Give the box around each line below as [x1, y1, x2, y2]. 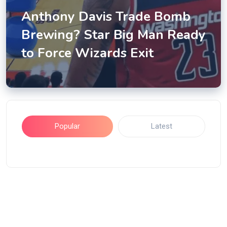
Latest [151, 122, 172, 131]
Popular [55, 122, 80, 131]
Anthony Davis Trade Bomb [21, 8, 191, 25]
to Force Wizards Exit [21, 44, 154, 62]
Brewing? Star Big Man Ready [21, 26, 206, 44]
